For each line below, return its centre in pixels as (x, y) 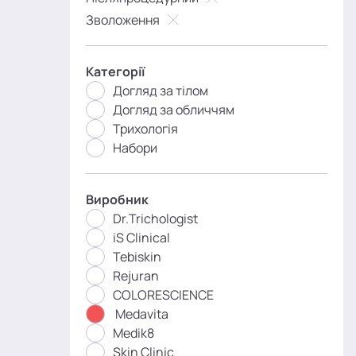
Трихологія (145, 129)
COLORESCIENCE (163, 295)
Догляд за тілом (161, 91)
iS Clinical (141, 238)
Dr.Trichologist (155, 219)
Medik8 (133, 333)
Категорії (115, 72)
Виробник (117, 199)
